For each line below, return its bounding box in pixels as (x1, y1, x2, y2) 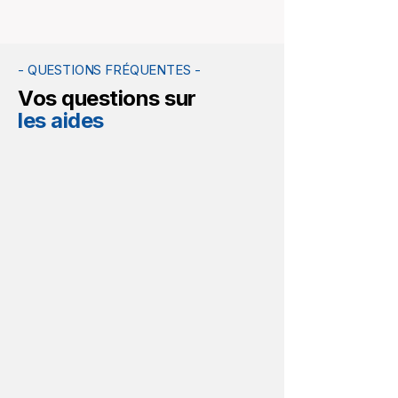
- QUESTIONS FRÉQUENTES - (18, 61, 201, 78)
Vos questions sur (18, 85, 196, 111)
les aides (18, 107, 104, 133)
